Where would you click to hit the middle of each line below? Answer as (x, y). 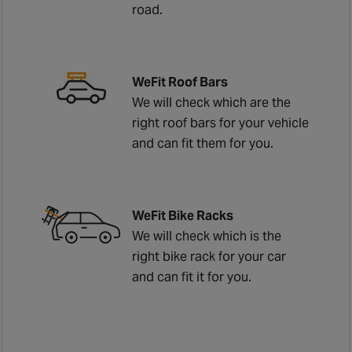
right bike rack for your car (209, 256)
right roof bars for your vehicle (221, 123)
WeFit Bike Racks (183, 215)
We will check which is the (207, 236)
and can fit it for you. (192, 277)
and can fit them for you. (203, 143)
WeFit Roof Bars (180, 82)
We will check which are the (212, 102)
